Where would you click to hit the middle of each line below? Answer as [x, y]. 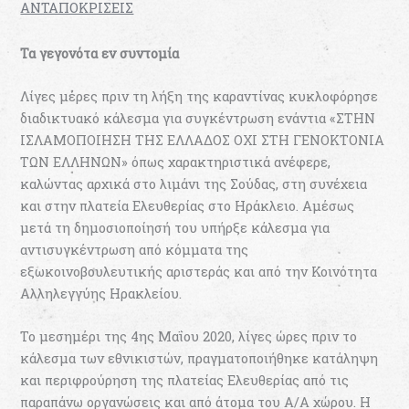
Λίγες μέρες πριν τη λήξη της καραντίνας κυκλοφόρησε [199, 97]
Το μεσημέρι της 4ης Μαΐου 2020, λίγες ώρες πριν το [189, 337]
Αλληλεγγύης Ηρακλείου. [101, 294]
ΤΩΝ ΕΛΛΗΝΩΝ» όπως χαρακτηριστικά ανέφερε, [176, 163]
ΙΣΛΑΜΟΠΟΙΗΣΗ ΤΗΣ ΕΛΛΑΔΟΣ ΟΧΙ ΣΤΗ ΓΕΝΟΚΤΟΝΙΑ [203, 141]
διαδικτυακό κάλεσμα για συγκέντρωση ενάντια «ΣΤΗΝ [198, 119]
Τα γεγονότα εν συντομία [100, 53]
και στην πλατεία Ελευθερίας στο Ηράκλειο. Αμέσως [188, 206]
